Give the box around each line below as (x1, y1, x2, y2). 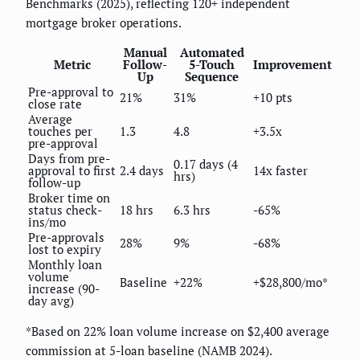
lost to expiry (28, 240, 101, 257)
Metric (54, 55, 91, 72)
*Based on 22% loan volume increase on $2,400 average (26, 322, 329, 339)
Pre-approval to (28, 83, 113, 100)
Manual (123, 43, 167, 60)
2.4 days (120, 162, 164, 178)
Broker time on (28, 189, 110, 206)
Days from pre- (28, 149, 110, 166)
